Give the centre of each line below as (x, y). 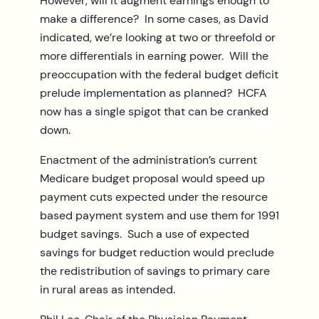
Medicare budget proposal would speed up (152, 178)
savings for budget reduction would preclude (157, 252)
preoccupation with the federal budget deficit (159, 74)
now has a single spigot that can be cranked (154, 111)
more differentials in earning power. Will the (154, 56)
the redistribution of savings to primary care (155, 271)
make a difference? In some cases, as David (154, 19)
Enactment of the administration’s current (148, 159)
